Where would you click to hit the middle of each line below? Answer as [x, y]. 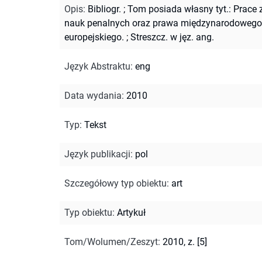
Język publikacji [97, 154]
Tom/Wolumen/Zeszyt [111, 242]
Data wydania [93, 95]
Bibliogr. [104, 9]
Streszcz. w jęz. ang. [172, 37]
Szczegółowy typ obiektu [116, 183]
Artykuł [131, 212]
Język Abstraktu [97, 66]
